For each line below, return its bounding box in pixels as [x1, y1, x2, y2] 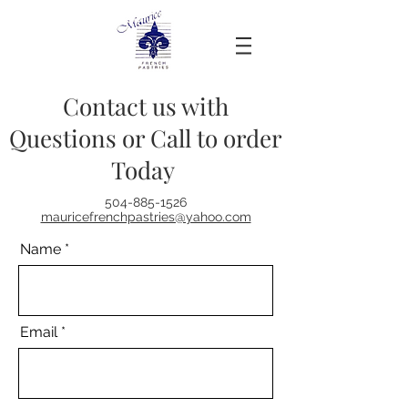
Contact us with [63, 90, 229, 122]
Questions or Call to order [9, 122, 282, 154]
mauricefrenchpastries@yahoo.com [40, 209, 251, 224]
